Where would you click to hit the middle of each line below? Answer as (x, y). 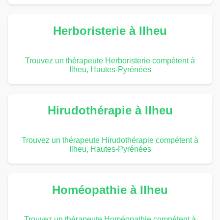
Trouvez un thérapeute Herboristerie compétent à (110, 60)
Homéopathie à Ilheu (110, 190)
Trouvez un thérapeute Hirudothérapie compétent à (110, 140)
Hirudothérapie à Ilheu (110, 110)
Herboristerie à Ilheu (110, 30)
